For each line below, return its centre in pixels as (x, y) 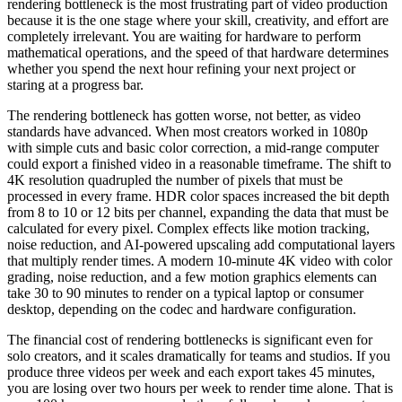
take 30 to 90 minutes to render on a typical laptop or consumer (185, 293)
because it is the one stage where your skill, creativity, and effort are (198, 20)
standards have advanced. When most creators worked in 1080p (188, 131)
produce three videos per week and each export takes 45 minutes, (191, 371)
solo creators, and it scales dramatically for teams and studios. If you (199, 355)
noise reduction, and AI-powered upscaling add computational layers (201, 244)
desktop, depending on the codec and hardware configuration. (182, 309)
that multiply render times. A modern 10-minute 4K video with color (200, 260)
